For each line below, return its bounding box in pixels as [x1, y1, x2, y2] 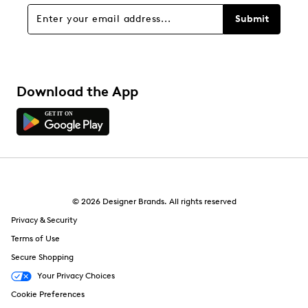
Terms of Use [11, 234, 60, 244]
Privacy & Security [11, 215, 77, 225]
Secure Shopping [11, 252, 74, 263]
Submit [235, 13, 269, 25]
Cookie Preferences [11, 289, 85, 300]
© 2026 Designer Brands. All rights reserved [71, 197, 236, 207]
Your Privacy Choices [37, 271, 115, 281]
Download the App [16, 83, 138, 100]
